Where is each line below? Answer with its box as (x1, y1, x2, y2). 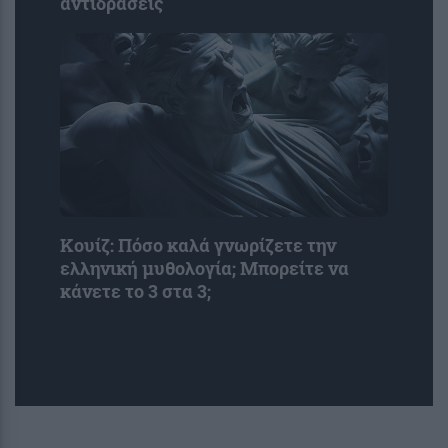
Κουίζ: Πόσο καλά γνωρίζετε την (60, 234, 336, 258)
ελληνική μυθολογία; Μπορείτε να (60, 257, 349, 281)
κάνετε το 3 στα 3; (60, 280, 211, 304)
